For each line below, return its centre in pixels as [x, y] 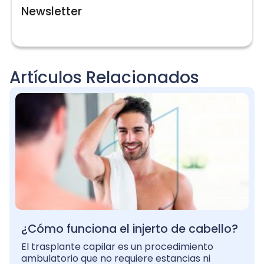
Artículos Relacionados [104, 78]
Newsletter [52, 12]
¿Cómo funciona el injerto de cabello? [130, 229]
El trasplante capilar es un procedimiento [117, 247]
